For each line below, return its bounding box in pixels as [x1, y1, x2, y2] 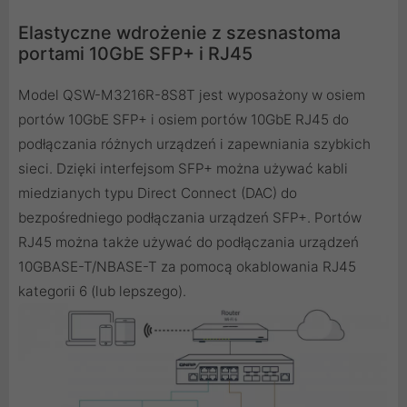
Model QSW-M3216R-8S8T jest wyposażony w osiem [18, 86, 365, 104]
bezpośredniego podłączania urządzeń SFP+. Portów [18, 209, 362, 227]
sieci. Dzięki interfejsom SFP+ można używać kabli [18, 160, 348, 178]
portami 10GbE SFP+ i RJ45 [18, 43, 253, 65]
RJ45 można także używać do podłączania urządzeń [18, 233, 359, 252]
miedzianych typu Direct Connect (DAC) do [18, 184, 297, 203]
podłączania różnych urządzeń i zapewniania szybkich [18, 135, 371, 154]
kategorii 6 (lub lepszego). [18, 283, 186, 301]
